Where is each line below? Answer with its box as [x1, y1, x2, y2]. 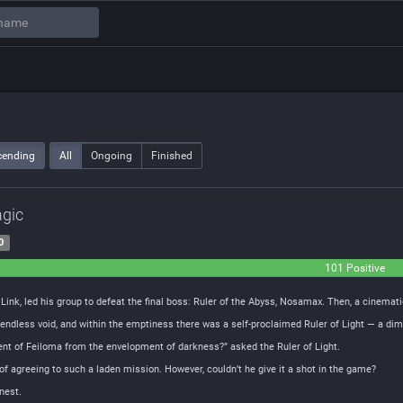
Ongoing [91, 149, 132, 162]
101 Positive [324, 262, 385, 274]
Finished [151, 149, 193, 162]
